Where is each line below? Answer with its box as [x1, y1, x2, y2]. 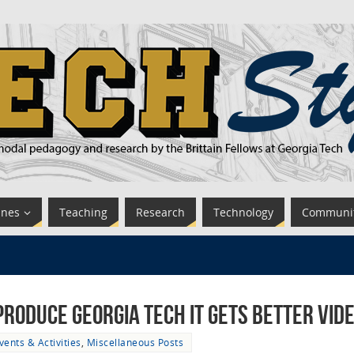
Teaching [59, 205, 107, 220]
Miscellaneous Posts [86, 336, 183, 348]
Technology [213, 205, 273, 220]
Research [136, 205, 185, 220]
